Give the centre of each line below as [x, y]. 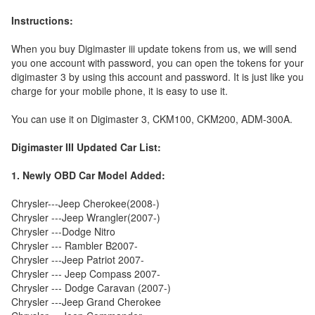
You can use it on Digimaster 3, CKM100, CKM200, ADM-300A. [152, 119]
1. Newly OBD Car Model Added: [88, 175]
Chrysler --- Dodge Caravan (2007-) [91, 288]
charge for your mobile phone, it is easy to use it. [120, 91]
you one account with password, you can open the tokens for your [157, 63]
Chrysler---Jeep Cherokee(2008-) [85, 203]
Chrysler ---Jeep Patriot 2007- [78, 259]
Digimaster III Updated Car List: [86, 147]
